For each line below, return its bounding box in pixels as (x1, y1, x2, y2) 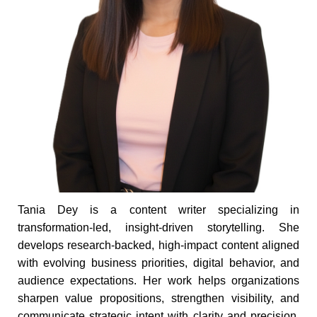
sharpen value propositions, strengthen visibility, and (17, 292, 300, 305)
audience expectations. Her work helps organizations (17, 275, 300, 287)
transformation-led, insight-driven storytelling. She (17, 221, 300, 234)
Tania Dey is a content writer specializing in (17, 204, 300, 217)
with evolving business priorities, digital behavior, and (17, 257, 300, 270)
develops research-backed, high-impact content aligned (17, 239, 300, 252)
